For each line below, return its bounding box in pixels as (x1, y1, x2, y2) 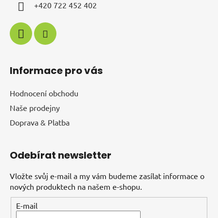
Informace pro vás (10, 63, 103, 77)
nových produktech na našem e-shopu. (10, 181, 142, 191)
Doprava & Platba (10, 117, 70, 127)
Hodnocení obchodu (10, 88, 78, 98)
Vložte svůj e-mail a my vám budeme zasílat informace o (10, 170, 204, 181)
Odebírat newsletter (10, 148, 111, 162)
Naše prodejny (10, 102, 60, 112)
